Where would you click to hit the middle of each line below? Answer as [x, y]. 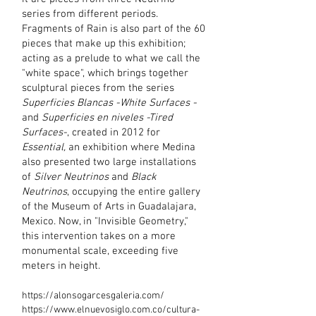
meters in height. [61, 266]
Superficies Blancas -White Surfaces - [109, 103]
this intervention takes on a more [99, 236]
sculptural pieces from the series [98, 88]
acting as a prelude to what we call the [111, 59]
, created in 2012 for [114, 133]
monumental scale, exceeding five [100, 251]
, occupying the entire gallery [134, 192]
